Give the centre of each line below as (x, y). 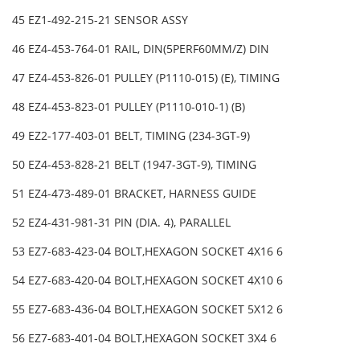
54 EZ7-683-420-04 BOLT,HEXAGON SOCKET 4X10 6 (149, 280)
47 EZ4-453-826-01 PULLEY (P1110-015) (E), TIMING (147, 78)
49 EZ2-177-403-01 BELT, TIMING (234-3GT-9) (133, 136)
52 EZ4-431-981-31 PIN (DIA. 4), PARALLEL (123, 223)
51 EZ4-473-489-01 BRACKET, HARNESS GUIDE (136, 194)
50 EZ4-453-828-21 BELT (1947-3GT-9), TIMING (134, 165)
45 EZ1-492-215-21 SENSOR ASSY (102, 20)
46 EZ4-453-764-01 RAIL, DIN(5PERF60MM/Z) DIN (141, 49)
